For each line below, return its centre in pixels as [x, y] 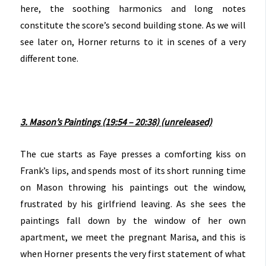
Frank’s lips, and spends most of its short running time [133, 170]
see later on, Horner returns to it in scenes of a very [133, 42]
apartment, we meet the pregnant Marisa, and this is [133, 237]
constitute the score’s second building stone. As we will [133, 25]
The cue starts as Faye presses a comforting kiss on [133, 153]
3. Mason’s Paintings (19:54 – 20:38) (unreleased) [116, 122]
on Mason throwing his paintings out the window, [133, 187]
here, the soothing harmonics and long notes [133, 9]
